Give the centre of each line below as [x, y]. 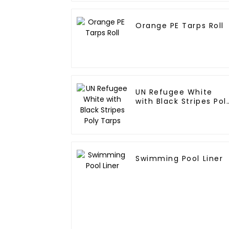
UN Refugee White [174, 92]
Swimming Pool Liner [179, 159]
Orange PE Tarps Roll [180, 26]
